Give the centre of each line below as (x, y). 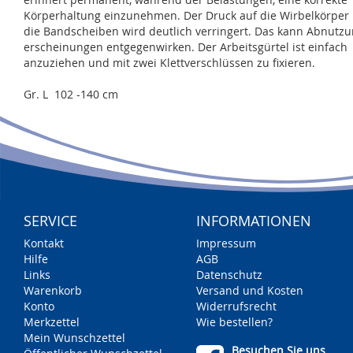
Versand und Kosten (250, 291)
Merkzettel (52, 322)
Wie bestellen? (234, 322)
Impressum (226, 243)
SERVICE (50, 221)
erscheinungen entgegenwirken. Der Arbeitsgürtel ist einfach (186, 47)
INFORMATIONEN (254, 221)
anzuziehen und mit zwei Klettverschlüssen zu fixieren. (169, 63)
